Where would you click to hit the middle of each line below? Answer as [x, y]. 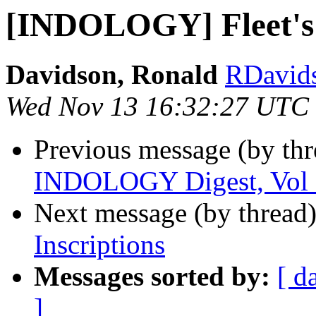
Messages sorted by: [152, 276]
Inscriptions [99, 245]
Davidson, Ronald [112, 75]
